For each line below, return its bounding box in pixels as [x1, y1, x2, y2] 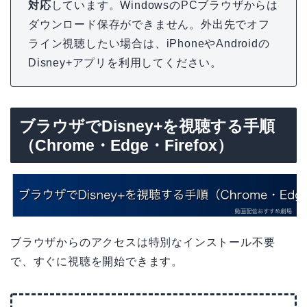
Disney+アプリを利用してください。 [28, 56, 222, 69]
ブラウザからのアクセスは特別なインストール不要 [10, 236, 275, 249]
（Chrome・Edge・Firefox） [19, 136, 233, 154]
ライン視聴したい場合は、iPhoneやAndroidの [28, 37, 270, 49]
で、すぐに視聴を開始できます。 [10, 256, 183, 268]
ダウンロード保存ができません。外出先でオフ [28, 18, 270, 30]
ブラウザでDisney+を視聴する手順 [19, 116, 275, 135]
